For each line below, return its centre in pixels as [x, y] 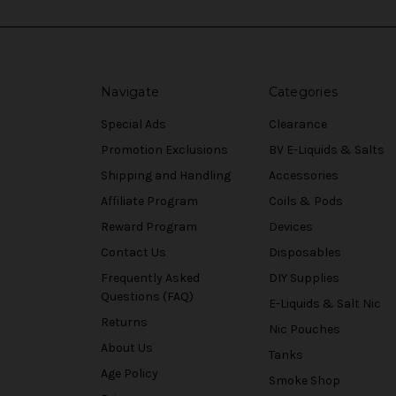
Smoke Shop [304, 381]
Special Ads [133, 125]
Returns [124, 323]
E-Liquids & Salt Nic [324, 304]
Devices [290, 227]
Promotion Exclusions [164, 150]
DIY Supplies [304, 278]
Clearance [297, 125]
